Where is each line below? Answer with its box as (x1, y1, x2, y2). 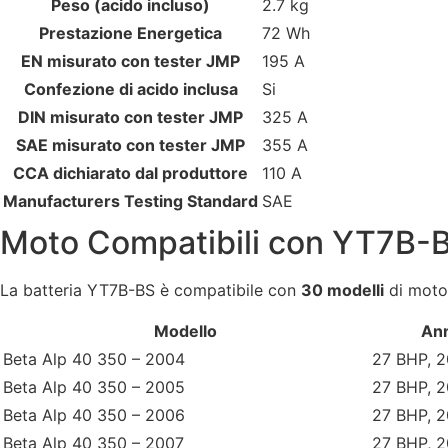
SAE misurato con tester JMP (16, 134, 245, 155)
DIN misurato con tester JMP (18, 106, 243, 127)
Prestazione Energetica (39, 22, 222, 43)
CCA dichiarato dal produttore (13, 162, 248, 183)
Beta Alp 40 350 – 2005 (3, 376, 185, 397)
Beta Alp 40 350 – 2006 (3, 404, 185, 425)
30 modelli (301, 279, 384, 300)
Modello (154, 320, 217, 341)
